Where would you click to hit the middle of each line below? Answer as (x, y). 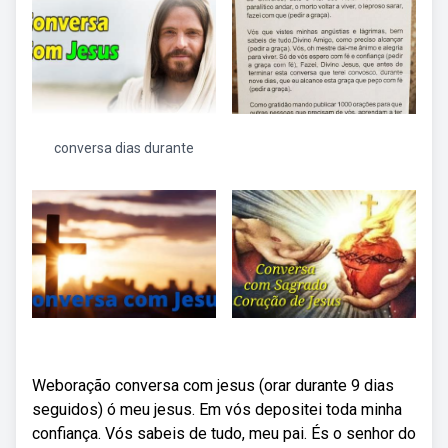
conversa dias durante (124, 148)
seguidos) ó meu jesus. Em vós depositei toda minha (217, 409)
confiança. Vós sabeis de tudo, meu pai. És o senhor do (224, 433)
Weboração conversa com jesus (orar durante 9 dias (213, 385)
